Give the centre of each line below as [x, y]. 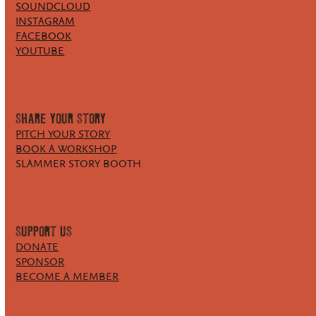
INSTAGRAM [45, 22]
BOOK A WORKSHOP [66, 150]
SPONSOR [40, 262]
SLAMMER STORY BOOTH [79, 164]
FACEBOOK [44, 37]
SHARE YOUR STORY [61, 119]
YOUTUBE [40, 51]
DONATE [37, 248]
